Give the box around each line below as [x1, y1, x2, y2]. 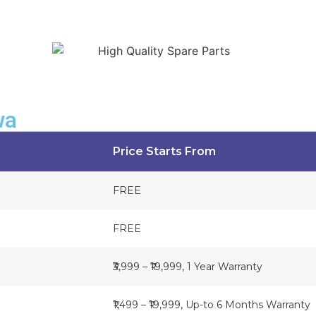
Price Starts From [113, 145, 216, 159]
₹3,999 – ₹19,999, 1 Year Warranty [113, 260, 262, 274]
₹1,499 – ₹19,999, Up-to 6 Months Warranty [113, 298, 310, 312]
